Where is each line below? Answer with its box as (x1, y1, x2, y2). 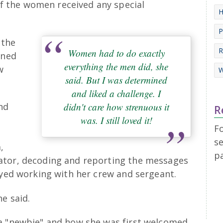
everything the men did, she (64, 60, 168, 73)
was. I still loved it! (80, 113, 152, 126)
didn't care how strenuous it (63, 100, 169, 113)
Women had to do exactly (68, 46, 165, 59)
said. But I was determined (65, 73, 167, 86)
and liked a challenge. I (72, 87, 161, 100)
